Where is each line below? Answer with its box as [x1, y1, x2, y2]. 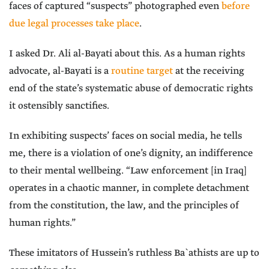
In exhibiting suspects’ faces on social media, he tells [9, 130, 242, 143]
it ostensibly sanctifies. [9, 100, 109, 113]
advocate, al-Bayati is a [9, 65, 111, 78]
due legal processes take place [9, 17, 139, 31]
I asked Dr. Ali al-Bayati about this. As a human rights [9, 47, 245, 61]
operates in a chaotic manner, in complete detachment [9, 182, 249, 195]
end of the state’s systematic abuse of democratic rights [9, 82, 253, 95]
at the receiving [173, 65, 244, 78]
